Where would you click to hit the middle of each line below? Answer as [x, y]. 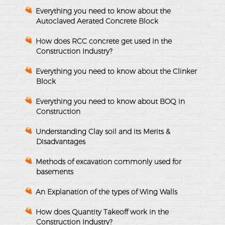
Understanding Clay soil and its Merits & [103, 131]
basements [55, 172]
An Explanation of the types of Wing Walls [106, 192]
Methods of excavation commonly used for [108, 161]
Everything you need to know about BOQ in [110, 101]
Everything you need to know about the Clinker [116, 71]
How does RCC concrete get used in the [104, 41]
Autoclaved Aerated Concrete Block [97, 21]
